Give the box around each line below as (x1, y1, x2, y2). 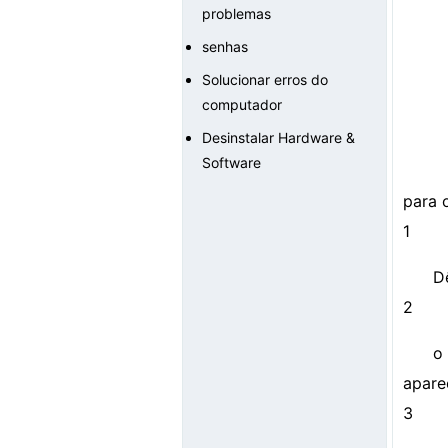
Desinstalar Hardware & (202, 129, 355, 146)
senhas (202, 38, 248, 55)
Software (202, 154, 261, 171)
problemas (202, 5, 271, 22)
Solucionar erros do (202, 71, 328, 88)
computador (202, 96, 282, 113)
